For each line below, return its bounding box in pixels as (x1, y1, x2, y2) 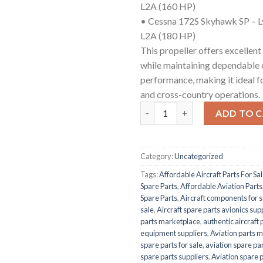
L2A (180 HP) (140, 29, 195, 41)
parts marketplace (140, 216, 200, 226)
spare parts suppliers (140, 251, 208, 261)
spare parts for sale (140, 240, 203, 249)
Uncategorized (174, 151, 223, 161)
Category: (140, 151, 174, 161)
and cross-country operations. (140, 88, 260, 100)
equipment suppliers (140, 228, 207, 238)
